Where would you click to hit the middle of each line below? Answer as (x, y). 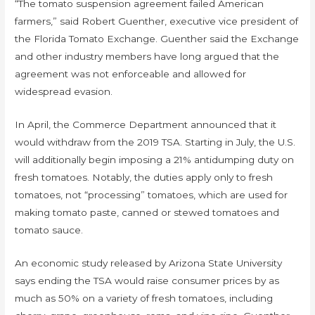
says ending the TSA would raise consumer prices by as (147, 280)
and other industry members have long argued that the (147, 56)
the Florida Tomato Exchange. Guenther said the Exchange (157, 38)
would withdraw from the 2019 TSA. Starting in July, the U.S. (155, 142)
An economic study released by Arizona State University (149, 263)
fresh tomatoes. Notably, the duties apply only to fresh (144, 177)
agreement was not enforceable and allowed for (131, 73)
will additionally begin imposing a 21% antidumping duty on (155, 159)
